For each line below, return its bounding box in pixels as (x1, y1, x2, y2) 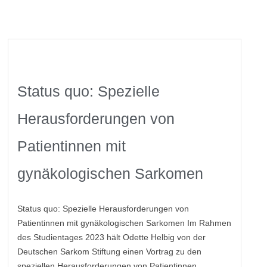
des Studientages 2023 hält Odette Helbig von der (17, 232, 206, 243)
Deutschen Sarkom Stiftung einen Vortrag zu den (17, 247, 202, 257)
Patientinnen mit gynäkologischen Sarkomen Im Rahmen (17, 218, 232, 228)
